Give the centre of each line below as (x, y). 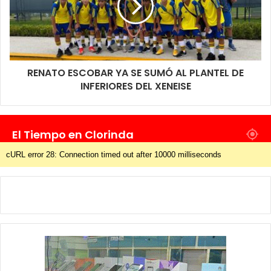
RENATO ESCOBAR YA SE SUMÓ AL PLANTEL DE (135, 73)
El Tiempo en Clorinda (73, 135)
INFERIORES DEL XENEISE (135, 87)
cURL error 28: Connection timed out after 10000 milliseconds (114, 155)
